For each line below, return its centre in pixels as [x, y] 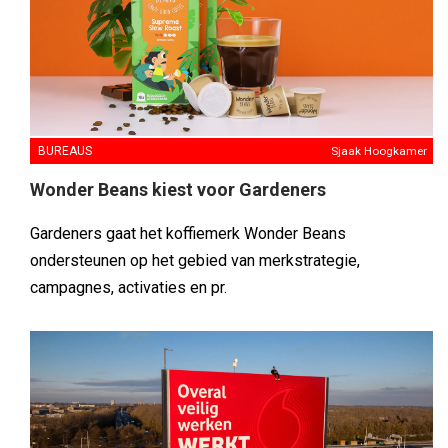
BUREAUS [65, 151]
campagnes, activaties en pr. [128, 288]
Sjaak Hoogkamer [379, 151]
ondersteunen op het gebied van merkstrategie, [195, 261]
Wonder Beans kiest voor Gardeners [178, 190]
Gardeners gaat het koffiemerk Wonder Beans [188, 234]
